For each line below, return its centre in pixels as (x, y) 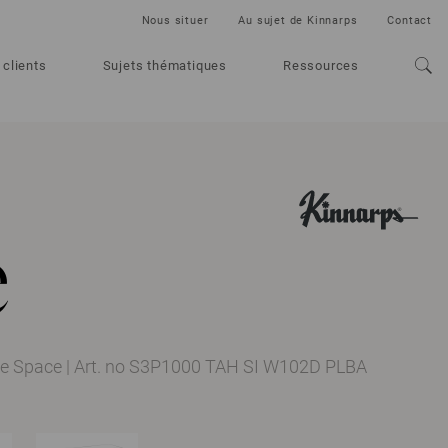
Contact (409, 20)
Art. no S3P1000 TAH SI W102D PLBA (220, 366)
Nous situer (175, 20)
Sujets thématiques (164, 65)
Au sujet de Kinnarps (298, 20)
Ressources (321, 65)
